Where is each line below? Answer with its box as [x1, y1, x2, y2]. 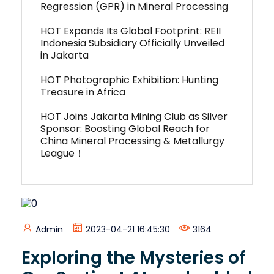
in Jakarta [40, 48, 89, 62]
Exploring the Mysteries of [21, 245, 245, 270]
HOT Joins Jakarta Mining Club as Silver [40, 109, 228, 124]
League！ [40, 146, 84, 160]
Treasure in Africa [40, 85, 125, 99]
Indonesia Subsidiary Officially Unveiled [40, 36, 224, 50]
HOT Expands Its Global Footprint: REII [40, 24, 221, 38]
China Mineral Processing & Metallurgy [40, 134, 224, 148]
